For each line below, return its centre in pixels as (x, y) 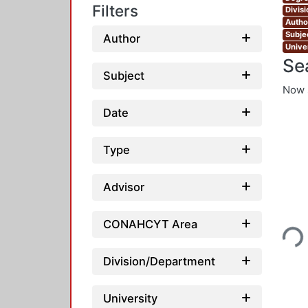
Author (122, 38)
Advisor (124, 187)
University (130, 298)
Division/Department (159, 261)
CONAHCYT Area (150, 224)
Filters (115, 11)
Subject (124, 75)
